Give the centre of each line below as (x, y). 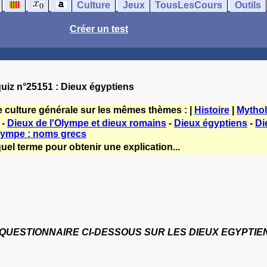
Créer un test (99, 29)
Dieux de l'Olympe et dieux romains (87, 123)
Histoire (212, 110)
